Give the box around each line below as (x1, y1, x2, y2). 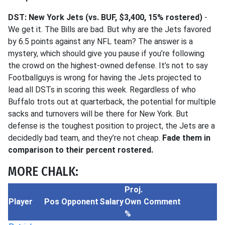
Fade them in (162, 133, 210, 143)
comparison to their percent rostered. (8, 145, 153, 155)
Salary (99, 197, 124, 206)
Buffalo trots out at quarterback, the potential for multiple (8, 97, 216, 106)
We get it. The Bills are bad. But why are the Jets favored (8, 25, 211, 34)
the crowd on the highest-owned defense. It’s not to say (8, 61, 208, 70)
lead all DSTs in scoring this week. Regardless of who (8, 85, 196, 94)
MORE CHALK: (8, 164, 78, 179)
